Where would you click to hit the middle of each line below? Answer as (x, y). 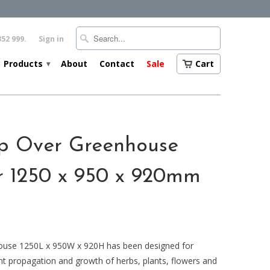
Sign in (51, 39)
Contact (117, 64)
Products (24, 64)
